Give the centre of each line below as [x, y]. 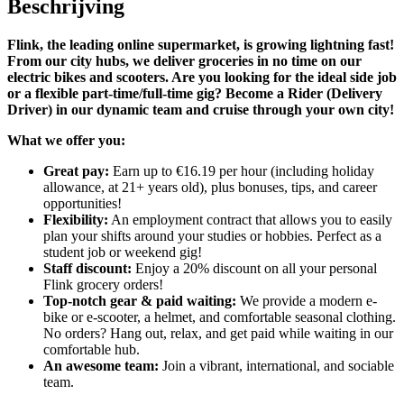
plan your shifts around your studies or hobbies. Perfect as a [212, 236]
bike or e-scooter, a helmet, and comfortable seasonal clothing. [220, 317]
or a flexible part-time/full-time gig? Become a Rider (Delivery [195, 94]
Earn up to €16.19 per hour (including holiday [242, 171]
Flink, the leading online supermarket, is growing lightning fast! [201, 45]
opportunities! [83, 204]
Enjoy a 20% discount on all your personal [254, 269]
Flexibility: [76, 220]
